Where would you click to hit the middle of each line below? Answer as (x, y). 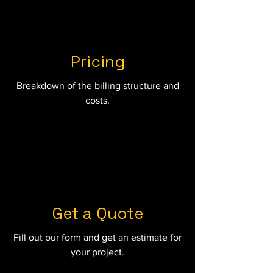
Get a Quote (97, 213)
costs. (97, 100)
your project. (97, 252)
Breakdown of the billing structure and (97, 86)
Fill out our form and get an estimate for (97, 237)
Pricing (97, 62)
